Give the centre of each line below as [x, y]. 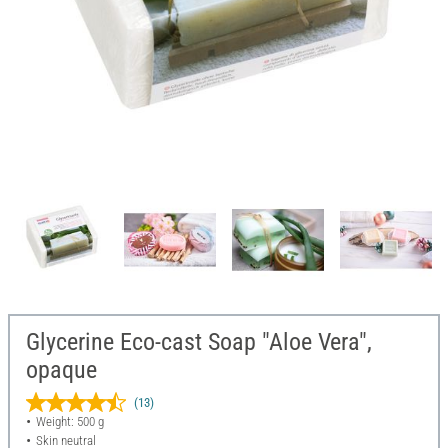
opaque [61, 370]
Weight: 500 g [69, 422]
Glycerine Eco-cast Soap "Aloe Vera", [199, 342]
